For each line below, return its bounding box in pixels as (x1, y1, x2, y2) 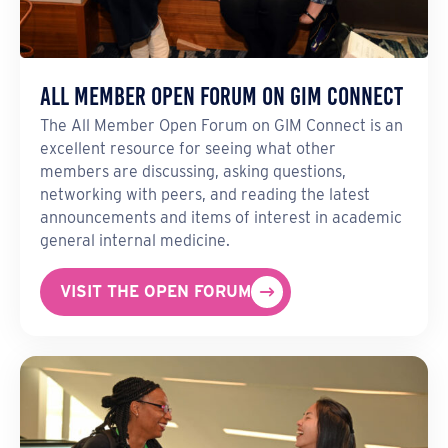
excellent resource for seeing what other (40, 139, 336, 159)
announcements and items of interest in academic (40, 208, 402, 228)
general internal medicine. (40, 231, 230, 251)
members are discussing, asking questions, (40, 162, 346, 182)
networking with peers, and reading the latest (40, 185, 370, 205)
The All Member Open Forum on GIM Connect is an (40, 116, 403, 136)
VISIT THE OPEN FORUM (60, 282, 251, 302)
